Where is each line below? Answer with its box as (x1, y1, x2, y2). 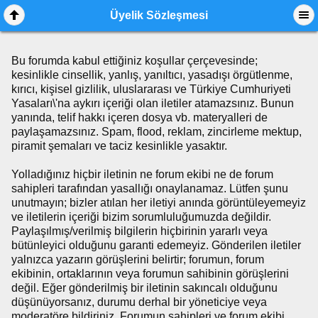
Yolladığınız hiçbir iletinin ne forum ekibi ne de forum (11, 168, 273, 180)
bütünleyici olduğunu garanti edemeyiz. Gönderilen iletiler (11, 239, 301, 251)
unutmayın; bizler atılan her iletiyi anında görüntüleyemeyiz (11, 197, 306, 209)
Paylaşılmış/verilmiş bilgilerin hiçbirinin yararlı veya (11, 225, 268, 237)
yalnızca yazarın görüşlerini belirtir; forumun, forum (11, 253, 264, 265)
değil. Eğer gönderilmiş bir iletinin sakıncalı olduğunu (11, 282, 278, 294)
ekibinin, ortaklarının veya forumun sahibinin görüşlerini (11, 268, 289, 280)
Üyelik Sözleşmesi (110, 9, 208, 22)
